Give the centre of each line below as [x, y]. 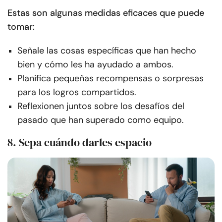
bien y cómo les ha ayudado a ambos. [95, 64]
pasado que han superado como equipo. [101, 120]
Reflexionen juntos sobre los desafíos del [101, 106]
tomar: [21, 27]
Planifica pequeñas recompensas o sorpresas [111, 78]
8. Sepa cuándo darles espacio [80, 142]
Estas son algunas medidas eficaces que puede [106, 13]
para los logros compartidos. [77, 92]
